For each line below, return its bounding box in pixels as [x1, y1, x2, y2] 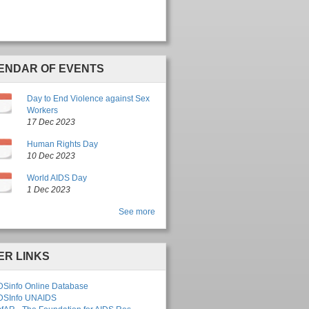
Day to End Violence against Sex [26, 94, 150, 104]
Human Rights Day [26, 139, 98, 150]
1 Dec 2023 [26, 185, 70, 195]
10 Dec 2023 [26, 151, 75, 161]
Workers [26, 106, 58, 116]
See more [118, 207, 155, 217]
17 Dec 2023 [26, 117, 75, 128]
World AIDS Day [26, 173, 87, 183]
